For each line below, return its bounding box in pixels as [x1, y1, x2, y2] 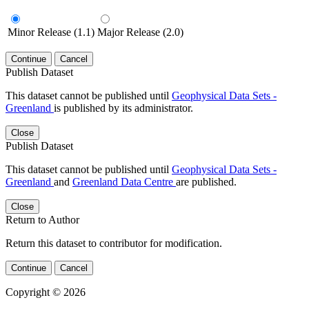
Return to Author [6, 213, 79, 226]
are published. [176, 175, 237, 188]
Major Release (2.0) [97, 26, 183, 38]
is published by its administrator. [54, 101, 193, 114]
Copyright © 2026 [6, 286, 86, 298]
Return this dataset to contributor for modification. [6, 237, 222, 249]
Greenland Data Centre [72, 175, 176, 188]
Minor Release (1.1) [8, 26, 94, 38]
